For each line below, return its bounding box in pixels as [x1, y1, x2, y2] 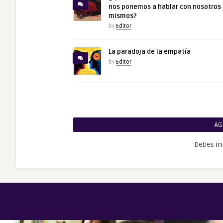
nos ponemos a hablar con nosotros [109, 3, 221, 11]
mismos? [109, 12, 137, 20]
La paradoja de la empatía [109, 48, 191, 56]
